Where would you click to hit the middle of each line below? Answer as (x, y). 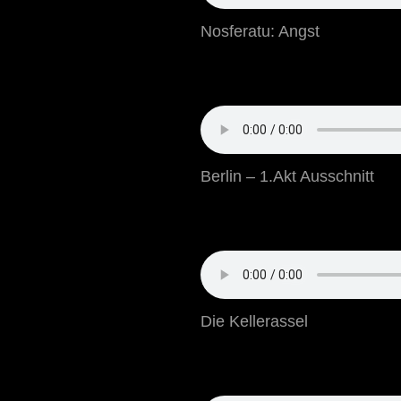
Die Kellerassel (254, 322)
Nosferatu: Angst (260, 32)
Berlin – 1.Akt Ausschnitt (287, 177)
